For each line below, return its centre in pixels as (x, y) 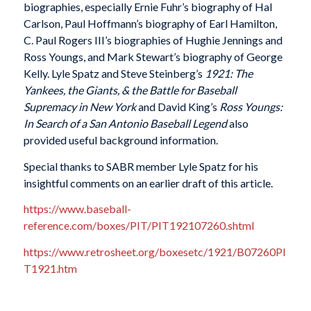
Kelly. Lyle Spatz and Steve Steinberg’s (114, 74)
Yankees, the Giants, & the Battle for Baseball (130, 90)
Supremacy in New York (79, 107)
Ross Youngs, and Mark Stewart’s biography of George (153, 57)
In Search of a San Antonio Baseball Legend (125, 124)
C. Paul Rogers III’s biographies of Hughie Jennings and (153, 40)
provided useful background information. (120, 140)
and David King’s (177, 107)
